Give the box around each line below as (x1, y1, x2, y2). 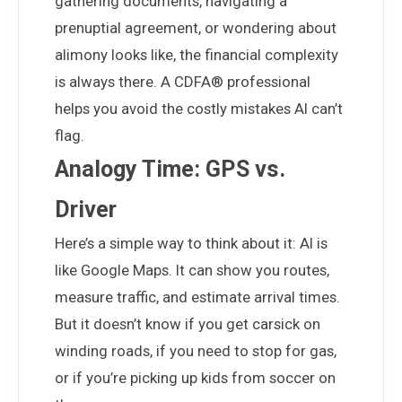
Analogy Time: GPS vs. (55, 156, 285, 182)
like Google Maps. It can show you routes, (55, 261, 329, 279)
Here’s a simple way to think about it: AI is (55, 234, 328, 252)
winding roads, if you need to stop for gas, (55, 342, 336, 360)
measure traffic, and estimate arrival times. (55, 288, 340, 306)
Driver (55, 197, 117, 223)
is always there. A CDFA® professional (55, 73, 310, 91)
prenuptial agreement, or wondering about (55, 19, 336, 37)
